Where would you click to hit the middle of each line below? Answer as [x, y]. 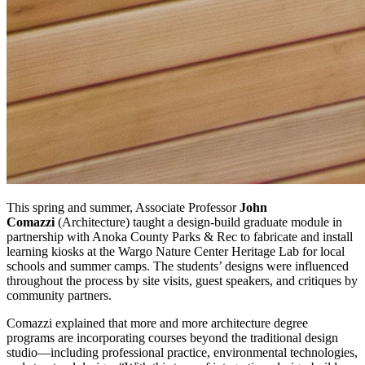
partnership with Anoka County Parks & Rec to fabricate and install [180, 236]
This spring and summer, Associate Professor [123, 207]
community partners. [59, 295]
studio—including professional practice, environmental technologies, [182, 352]
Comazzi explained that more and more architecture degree [157, 323]
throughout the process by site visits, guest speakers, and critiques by [182, 280]
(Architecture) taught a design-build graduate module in [200, 222]
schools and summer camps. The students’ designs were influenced [178, 266]
